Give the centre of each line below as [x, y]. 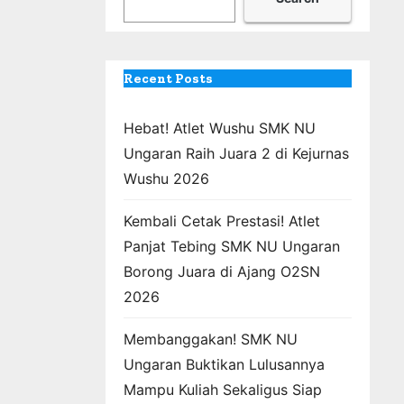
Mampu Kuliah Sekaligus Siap [223, 390]
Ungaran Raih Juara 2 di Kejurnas [236, 153]
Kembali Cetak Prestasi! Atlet [222, 221]
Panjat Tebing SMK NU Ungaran [232, 246]
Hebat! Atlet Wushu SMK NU [220, 128]
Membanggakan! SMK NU [211, 339]
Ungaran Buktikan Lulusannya [224, 364]
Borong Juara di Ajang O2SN [222, 271]
